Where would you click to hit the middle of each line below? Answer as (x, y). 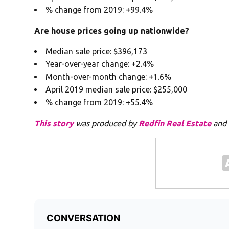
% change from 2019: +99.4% (99, 9)
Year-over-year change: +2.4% (100, 64)
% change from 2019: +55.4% (99, 102)
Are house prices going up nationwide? (112, 30)
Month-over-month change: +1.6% (109, 76)
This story (54, 123)
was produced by (106, 123)
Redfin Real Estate (175, 123)
